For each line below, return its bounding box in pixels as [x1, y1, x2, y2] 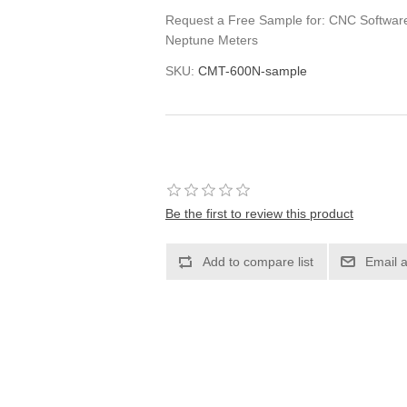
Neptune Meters [165, 33, 258, 47]
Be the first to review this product [165, 206, 353, 221]
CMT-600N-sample [198, 64, 307, 78]
